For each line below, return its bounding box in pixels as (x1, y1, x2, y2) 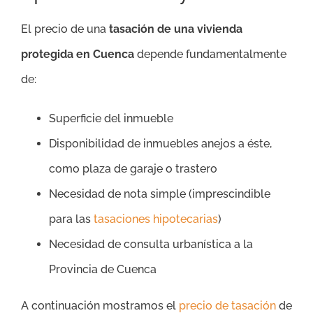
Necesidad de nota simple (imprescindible (49, 187, 270, 201)
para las (49, 212, 94, 226)
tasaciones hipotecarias (94, 212, 218, 226)
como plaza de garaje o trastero (49, 161, 217, 175)
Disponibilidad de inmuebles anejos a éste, (49, 136, 272, 150)
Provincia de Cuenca (49, 262, 156, 276)
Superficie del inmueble (49, 111, 173, 125)
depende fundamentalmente (134, 47, 286, 61)
